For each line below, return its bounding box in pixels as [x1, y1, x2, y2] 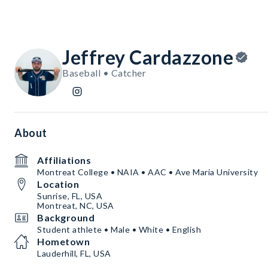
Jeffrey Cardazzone [62, 45, 233, 69]
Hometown [37, 236, 90, 248]
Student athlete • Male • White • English [37, 224, 201, 235]
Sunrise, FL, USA [37, 191, 102, 202]
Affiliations [37, 154, 91, 166]
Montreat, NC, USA [37, 200, 114, 211]
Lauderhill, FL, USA [37, 248, 111, 259]
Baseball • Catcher [62, 67, 146, 79]
